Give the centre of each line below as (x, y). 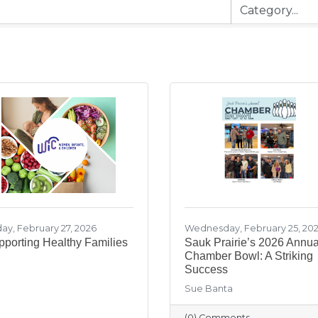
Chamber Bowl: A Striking (249, 256)
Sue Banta (209, 288)
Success (206, 269)
